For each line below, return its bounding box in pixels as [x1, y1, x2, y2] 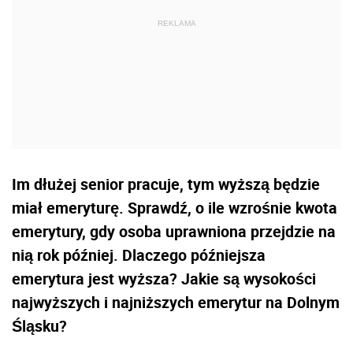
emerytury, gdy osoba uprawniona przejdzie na [12, 220, 336, 242]
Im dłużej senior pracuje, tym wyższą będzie [12, 173, 320, 195]
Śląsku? [12, 314, 67, 336]
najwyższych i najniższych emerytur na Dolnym [12, 291, 340, 313]
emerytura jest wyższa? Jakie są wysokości [12, 267, 316, 289]
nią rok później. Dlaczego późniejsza [12, 243, 266, 266]
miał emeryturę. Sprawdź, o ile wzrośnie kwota [12, 196, 337, 218]
